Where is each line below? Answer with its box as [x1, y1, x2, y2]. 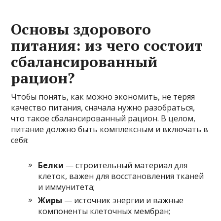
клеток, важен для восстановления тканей [38, 170, 204, 182]
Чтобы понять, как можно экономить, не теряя [11, 91, 195, 102]
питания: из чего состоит [11, 35, 203, 55]
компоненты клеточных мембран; [38, 205, 171, 217]
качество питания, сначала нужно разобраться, [11, 102, 195, 113]
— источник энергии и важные [62, 194, 184, 206]
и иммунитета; [38, 181, 95, 192]
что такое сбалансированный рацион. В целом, [11, 112, 196, 124]
